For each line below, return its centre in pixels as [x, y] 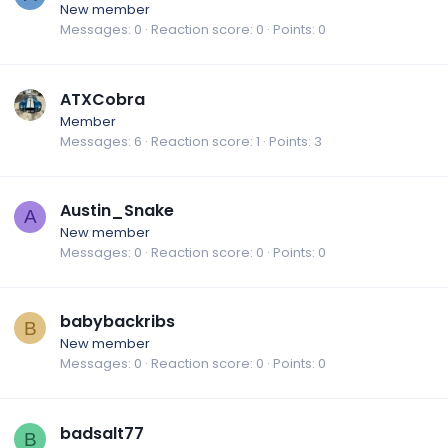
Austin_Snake [117, 211]
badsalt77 [102, 433]
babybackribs [117, 322]
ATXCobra [102, 99]
